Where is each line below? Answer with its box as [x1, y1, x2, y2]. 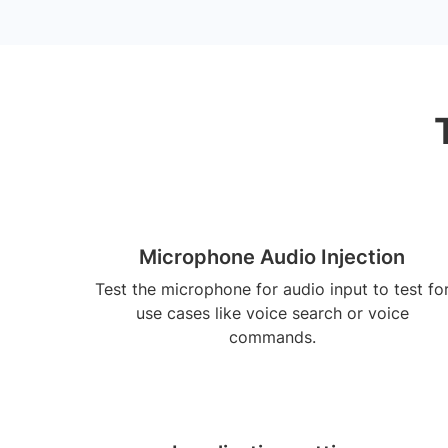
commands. [228, 327, 316, 347]
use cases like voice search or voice [135, 303, 409, 323]
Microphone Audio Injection [139, 245, 405, 269]
